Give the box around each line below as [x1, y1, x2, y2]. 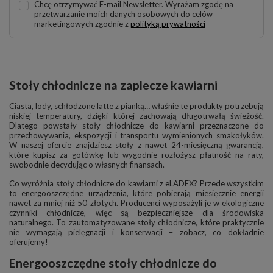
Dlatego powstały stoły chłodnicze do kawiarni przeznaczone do [9, 121, 264, 131]
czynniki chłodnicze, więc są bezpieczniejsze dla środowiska [9, 208, 264, 218]
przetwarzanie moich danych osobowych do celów [34, 9, 213, 19]
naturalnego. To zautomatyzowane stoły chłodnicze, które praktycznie [9, 218, 264, 228]
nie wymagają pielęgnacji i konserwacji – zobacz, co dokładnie [9, 227, 264, 238]
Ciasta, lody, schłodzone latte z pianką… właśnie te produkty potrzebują [9, 101, 264, 112]
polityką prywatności [130, 19, 205, 29]
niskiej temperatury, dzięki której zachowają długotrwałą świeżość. [9, 111, 264, 121]
